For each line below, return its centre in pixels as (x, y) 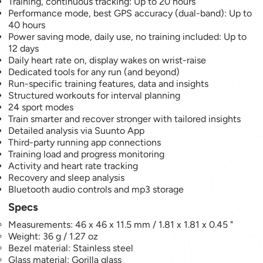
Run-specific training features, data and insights (109, 83)
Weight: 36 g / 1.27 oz (53, 236)
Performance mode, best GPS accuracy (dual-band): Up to (130, 13)
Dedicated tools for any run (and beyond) (94, 72)
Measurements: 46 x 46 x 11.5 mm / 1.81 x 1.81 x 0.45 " (121, 224)
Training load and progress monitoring (87, 154)
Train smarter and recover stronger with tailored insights (125, 119)
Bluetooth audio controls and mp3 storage (96, 189)
